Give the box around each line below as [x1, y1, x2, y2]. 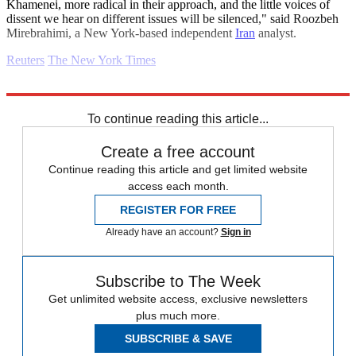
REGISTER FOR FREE [120, 203, 236, 217]
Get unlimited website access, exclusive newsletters [48, 292, 308, 306]
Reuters [6, 53, 44, 68]
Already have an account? [105, 226, 221, 238]
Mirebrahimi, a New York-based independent [6, 26, 235, 41]
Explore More [6, 80, 76, 95]
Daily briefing [6, 95, 76, 109]
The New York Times [48, 53, 156, 68]
